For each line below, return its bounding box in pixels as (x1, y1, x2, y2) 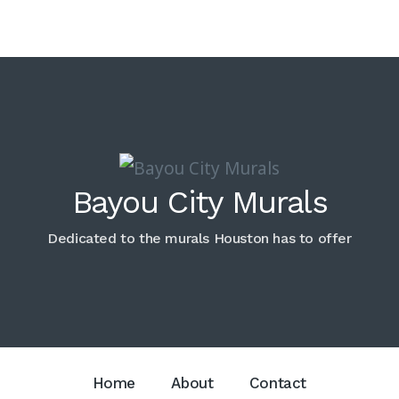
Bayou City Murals (71, 183, 328, 221)
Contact (248, 374, 306, 393)
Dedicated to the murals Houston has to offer (47, 229, 352, 247)
